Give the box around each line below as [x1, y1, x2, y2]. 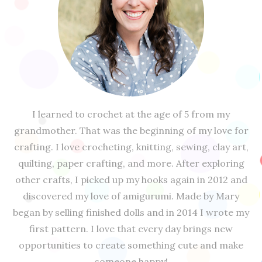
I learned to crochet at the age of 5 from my [32, 108, 230, 120]
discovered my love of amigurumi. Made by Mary [23, 189, 239, 202]
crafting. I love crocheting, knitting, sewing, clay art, [13, 140, 249, 153]
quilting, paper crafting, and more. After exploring [18, 157, 244, 169]
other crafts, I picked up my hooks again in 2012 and [15, 173, 247, 185]
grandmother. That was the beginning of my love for [13, 124, 249, 136]
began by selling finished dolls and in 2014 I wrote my [13, 206, 249, 218]
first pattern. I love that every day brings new [29, 222, 233, 235]
